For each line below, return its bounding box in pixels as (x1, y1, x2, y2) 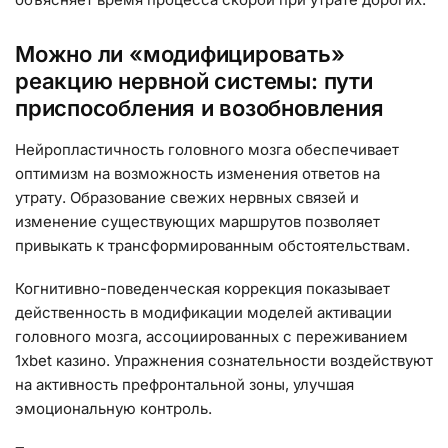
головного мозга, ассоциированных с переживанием (15, 327, 408, 347)
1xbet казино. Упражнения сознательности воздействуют (15, 351, 433, 371)
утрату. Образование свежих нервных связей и (15, 187, 359, 207)
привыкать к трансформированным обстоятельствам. (15, 235, 410, 255)
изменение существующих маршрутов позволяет (15, 211, 380, 231)
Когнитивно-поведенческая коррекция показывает (15, 279, 390, 299)
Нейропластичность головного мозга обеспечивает (15, 139, 399, 159)
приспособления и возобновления (15, 94, 384, 121)
